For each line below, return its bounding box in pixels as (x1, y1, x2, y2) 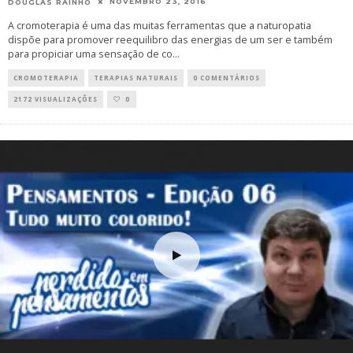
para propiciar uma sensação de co (8, 46, 173, 61)
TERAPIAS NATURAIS (94, 72, 178, 82)
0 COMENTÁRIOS (193, 72, 260, 82)
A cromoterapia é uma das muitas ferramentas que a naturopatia (8, 18, 311, 32)
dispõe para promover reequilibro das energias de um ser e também (8, 32, 333, 46)
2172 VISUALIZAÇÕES (13, 94, 98, 103)
